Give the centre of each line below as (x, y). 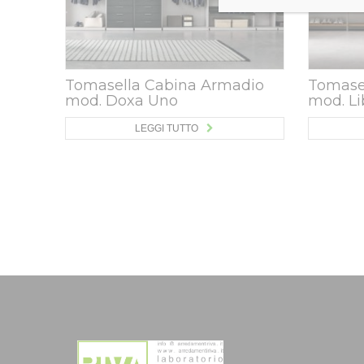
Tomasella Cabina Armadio (164, 85)
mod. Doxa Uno (121, 101)
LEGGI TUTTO (167, 128)
